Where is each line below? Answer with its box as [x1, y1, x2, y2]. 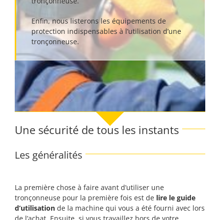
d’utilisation [15, 203, 55, 213]
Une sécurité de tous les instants [15, 122, 179, 137]
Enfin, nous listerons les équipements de [31, 16, 166, 26]
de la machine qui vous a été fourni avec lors [55, 203, 205, 213]
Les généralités [15, 148, 82, 162]
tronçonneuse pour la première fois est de [15, 193, 156, 202]
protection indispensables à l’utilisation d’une [31, 27, 181, 36]
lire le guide [156, 193, 195, 202]
